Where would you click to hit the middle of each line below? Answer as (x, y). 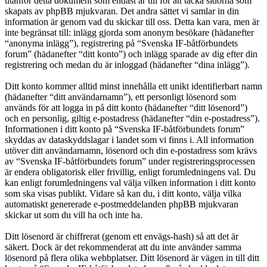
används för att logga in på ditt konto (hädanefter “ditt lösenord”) (126, 108)
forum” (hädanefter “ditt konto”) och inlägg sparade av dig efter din (131, 54)
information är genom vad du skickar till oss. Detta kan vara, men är (132, 22)
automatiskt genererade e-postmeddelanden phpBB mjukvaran (122, 204)
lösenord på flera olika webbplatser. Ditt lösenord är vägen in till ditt (132, 258)
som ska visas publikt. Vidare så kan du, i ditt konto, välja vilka (123, 194)
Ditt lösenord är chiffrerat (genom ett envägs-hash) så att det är (122, 237)
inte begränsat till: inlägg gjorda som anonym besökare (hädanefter (129, 33)
